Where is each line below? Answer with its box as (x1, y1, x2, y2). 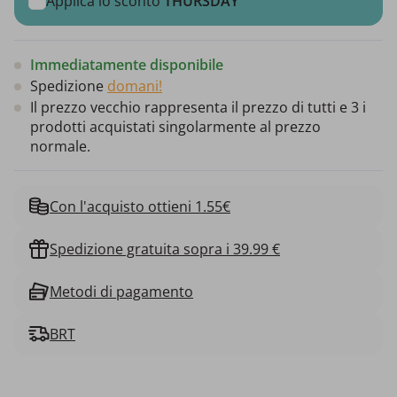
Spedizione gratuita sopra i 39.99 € (50, 238, 280, 259)
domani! (107, 75, 162, 96)
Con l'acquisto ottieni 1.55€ (50, 196, 230, 216)
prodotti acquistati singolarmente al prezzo (30, 116, 321, 136)
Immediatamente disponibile (30, 54, 223, 74)
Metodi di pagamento (50, 281, 193, 301)
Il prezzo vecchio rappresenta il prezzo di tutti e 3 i (30, 97, 366, 117)
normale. (30, 136, 90, 156)
